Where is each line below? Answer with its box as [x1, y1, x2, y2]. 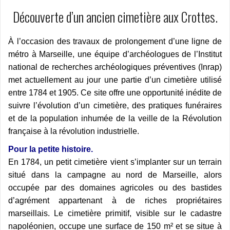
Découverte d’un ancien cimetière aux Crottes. [12, 7, 218, 27]
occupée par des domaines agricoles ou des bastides [8, 183, 222, 193]
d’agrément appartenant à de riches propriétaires [8, 196, 222, 205]
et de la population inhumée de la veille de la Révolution [8, 114, 222, 123]
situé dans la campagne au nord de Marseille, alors [8, 170, 222, 180]
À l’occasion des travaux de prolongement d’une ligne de [8, 37, 222, 46]
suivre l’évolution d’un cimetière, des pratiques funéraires [8, 101, 222, 110]
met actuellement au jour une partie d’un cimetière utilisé [8, 75, 222, 85]
